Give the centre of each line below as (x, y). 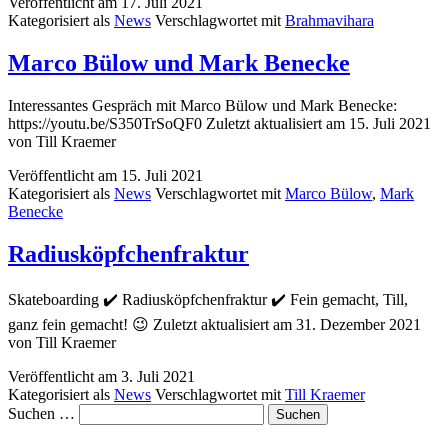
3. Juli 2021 (158, 377)
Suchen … (41, 414)
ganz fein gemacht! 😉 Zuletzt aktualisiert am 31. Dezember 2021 (214, 325)
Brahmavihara (329, 21)
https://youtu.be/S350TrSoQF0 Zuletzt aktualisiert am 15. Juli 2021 (219, 124)
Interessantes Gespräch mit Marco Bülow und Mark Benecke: (202, 106)
